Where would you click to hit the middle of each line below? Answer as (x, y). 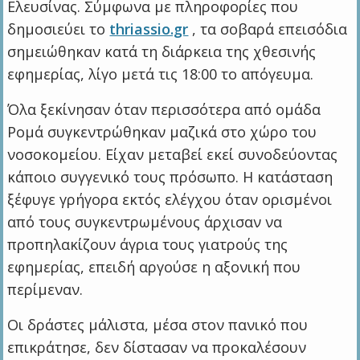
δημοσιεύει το (59, 29)
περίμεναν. (45, 289)
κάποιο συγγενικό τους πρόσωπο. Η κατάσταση (170, 176)
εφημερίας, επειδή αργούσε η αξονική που (154, 266)
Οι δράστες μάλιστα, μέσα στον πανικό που (158, 324)
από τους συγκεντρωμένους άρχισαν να (145, 221)
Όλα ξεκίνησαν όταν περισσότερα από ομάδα (164, 109)
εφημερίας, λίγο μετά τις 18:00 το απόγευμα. (161, 74)
